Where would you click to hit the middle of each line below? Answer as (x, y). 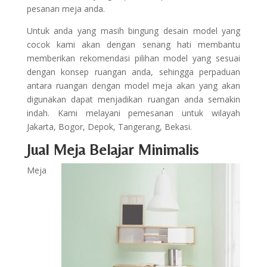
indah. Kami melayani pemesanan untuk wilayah (133, 113)
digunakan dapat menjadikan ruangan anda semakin (133, 99)
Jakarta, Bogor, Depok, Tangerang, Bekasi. (109, 127)
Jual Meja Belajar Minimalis (112, 150)
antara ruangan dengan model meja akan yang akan (133, 86)
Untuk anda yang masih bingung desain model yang (133, 31)
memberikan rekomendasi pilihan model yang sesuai (133, 58)
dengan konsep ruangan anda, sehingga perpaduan (133, 72)
